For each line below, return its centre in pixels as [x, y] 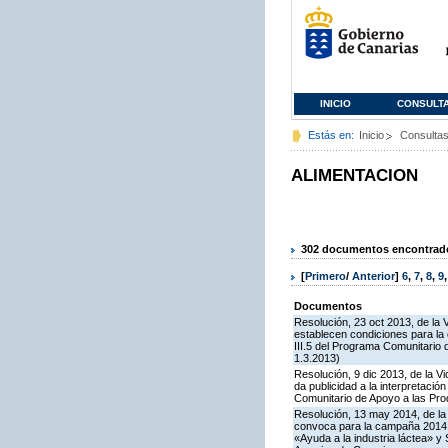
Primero [325, 276]
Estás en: [331, 135]
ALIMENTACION [354, 175]
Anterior [373, 276]
